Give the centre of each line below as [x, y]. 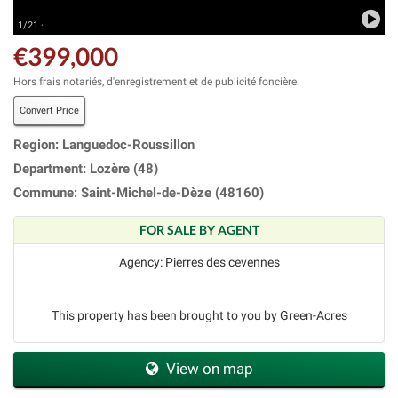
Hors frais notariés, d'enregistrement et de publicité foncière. [156, 81]
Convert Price [49, 110]
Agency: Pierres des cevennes [199, 262]
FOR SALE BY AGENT [199, 229]
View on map [207, 368]
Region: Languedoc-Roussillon [104, 144]
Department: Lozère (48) [86, 168]
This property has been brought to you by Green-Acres [199, 315]
